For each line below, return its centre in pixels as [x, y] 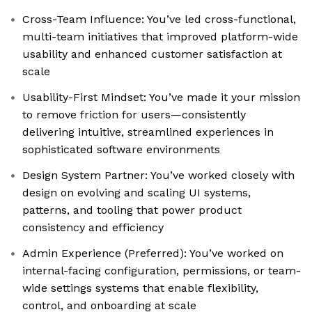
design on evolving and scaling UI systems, [136, 193]
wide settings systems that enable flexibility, [140, 288]
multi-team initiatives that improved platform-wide [160, 37]
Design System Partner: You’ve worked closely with [158, 175]
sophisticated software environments [121, 150]
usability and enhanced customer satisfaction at [152, 54]
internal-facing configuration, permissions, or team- [162, 271]
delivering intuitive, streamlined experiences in [148, 132]
